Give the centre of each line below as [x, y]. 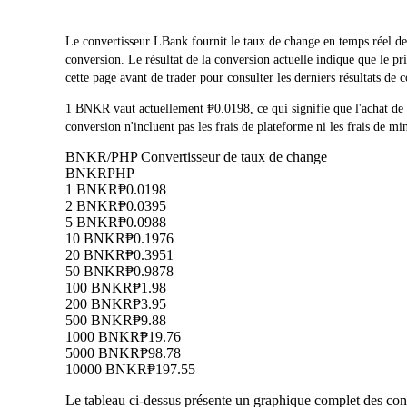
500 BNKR [99, 321]
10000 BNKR [106, 370]
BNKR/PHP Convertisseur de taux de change [196, 157]
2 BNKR [92, 206]
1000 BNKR [103, 337]
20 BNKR [95, 255]
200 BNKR [99, 304]
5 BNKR [92, 223]
